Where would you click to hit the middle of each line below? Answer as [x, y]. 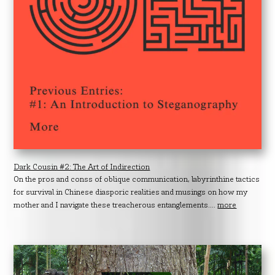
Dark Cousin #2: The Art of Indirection [82, 167]
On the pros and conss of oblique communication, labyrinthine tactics [137, 180]
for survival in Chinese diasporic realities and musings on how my [131, 192]
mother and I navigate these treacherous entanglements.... [116, 205]
